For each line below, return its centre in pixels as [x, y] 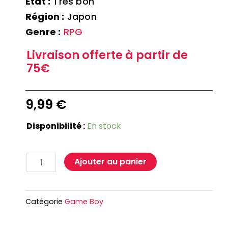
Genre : [43, 32]
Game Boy [84, 201]
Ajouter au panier [111, 161]
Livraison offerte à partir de [107, 55]
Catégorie [44, 201]
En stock [104, 126]
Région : [45, 16]
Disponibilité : [56, 126]
